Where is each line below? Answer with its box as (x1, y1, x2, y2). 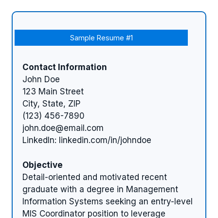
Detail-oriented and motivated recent (22, 172, 167, 182)
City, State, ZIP (22, 99, 80, 109)
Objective (22, 160, 63, 170)
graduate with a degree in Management (22, 184, 178, 194)
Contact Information (22, 62, 107, 73)
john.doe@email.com (22, 123, 104, 133)
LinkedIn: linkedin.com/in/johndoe (22, 135, 151, 145)
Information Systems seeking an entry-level (22, 196, 193, 206)
